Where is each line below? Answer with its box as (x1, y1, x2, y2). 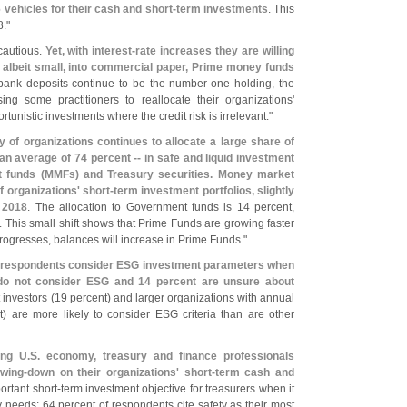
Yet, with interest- (45, 45, 136, 57)
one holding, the (211, 77, 295, 90)
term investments (175, 3, 268, 15)
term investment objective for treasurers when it (60, 382, 294, 395)
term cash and (214, 366, 295, 379)
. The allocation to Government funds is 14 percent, (27, 201, 295, 213)
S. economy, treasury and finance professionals (30, 350, 294, 362)
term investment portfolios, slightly (113, 184, 295, 197)
